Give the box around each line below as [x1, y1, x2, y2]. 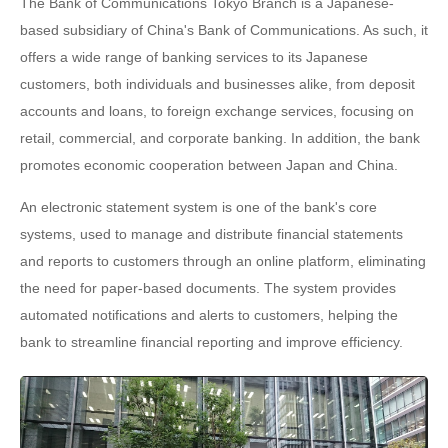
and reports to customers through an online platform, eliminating [20, 253, 426, 269]
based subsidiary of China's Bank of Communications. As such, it [20, 22, 428, 38]
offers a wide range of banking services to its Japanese [20, 49, 368, 65]
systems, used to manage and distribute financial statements [20, 226, 403, 242]
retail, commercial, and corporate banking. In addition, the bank [20, 130, 420, 146]
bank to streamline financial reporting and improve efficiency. [20, 334, 403, 350]
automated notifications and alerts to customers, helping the [20, 307, 398, 323]
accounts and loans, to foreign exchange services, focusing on [20, 103, 414, 119]
